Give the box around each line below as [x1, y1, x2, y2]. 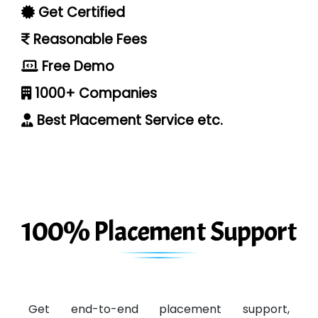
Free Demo [38, 56, 114, 76]
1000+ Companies [31, 83, 157, 103]
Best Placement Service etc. [33, 110, 223, 130]
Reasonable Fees [30, 29, 147, 49]
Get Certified [35, 2, 125, 22]
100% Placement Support [21, 214, 297, 249]
